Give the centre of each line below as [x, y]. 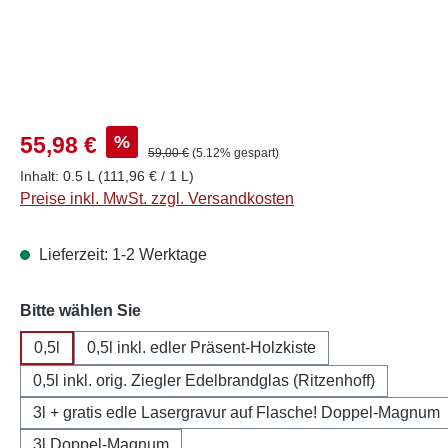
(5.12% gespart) [235, 152]
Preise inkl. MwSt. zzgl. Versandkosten [157, 198]
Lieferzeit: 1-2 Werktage [121, 254]
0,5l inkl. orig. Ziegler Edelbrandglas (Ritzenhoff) [204, 380]
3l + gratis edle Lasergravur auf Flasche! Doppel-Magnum [236, 412]
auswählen [183, 309]
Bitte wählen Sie [80, 310]
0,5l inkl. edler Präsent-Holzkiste [201, 347]
